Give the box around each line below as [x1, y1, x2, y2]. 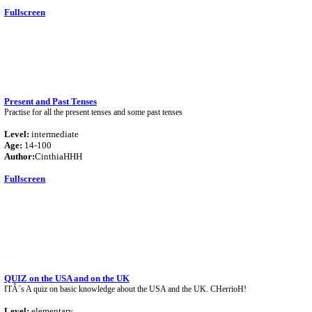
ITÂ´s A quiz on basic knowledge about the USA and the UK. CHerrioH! [4, 284, 247, 294]
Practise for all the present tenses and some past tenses [4, 107, 182, 117]
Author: [4, 151, 35, 162]
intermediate [29, 129, 79, 139]
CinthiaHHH [35, 151, 82, 162]
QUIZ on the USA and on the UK [4, 273, 130, 283]
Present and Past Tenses [4, 96, 97, 107]
